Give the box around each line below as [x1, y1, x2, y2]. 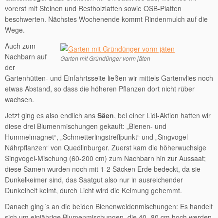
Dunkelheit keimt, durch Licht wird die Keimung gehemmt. [5, 185, 182, 195]
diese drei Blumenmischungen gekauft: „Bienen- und [5, 121, 166, 131]
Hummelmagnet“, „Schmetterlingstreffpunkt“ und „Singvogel [5, 132, 188, 142]
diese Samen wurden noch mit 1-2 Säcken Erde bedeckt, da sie [5, 164, 200, 174]
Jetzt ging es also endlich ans [5, 110, 97, 120]
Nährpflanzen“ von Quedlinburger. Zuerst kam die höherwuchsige [5, 143, 206, 152]
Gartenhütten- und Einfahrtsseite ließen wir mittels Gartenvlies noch [5, 73, 213, 83]
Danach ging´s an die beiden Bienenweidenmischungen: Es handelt [5, 201, 213, 211]
